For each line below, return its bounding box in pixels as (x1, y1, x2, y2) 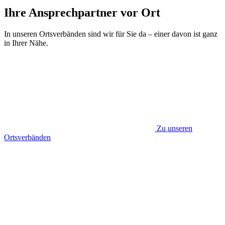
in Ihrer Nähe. (4, 38, 48, 47)
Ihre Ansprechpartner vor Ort (4, 6, 160, 19)
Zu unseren (157, 124, 192, 133)
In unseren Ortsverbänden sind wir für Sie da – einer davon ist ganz (4, 29, 217, 38)
